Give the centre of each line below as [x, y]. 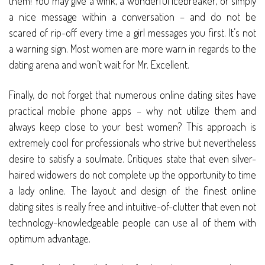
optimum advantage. [50, 239]
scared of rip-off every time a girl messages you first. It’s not [132, 33]
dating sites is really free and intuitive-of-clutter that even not [132, 207]
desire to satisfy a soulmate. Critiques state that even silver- [132, 159]
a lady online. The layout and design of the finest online [132, 191]
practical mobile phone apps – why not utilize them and [132, 111]
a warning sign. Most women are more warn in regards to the [132, 49]
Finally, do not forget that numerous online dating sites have [132, 95]
